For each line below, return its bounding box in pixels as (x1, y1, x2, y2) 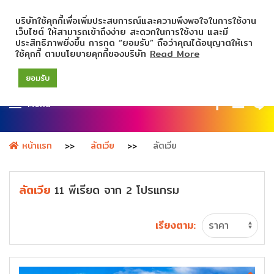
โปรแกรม (132, 181, 179, 199)
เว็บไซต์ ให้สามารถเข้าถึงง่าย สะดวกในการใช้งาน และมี (15, 24, 228, 39)
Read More (150, 46, 199, 61)
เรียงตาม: (155, 218, 196, 233)
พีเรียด (64, 181, 104, 199)
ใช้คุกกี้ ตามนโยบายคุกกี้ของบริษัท (15, 46, 150, 61)
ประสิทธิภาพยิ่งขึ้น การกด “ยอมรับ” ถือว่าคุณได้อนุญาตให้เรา (15, 35, 253, 50)
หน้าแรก (22, 139, 52, 152)
